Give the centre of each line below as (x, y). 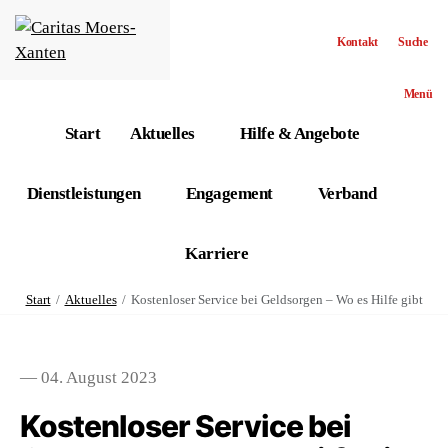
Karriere (216, 253)
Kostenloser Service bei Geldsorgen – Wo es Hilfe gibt (276, 299)
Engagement (229, 193)
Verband (347, 193)
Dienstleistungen (83, 193)
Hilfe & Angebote (299, 133)
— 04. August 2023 (88, 377)
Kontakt (357, 41)
